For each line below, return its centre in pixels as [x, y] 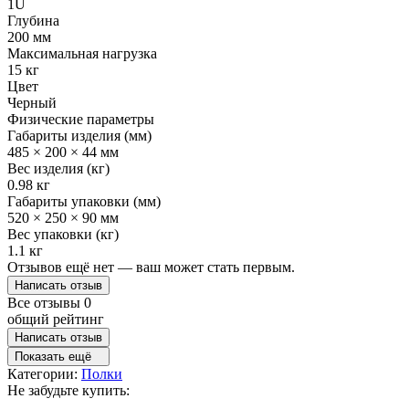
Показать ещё [53, 356]
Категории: [44, 373]
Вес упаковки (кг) [63, 234]
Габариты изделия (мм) [79, 135]
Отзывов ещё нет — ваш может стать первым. [151, 267]
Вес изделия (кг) [58, 168]
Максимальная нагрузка [82, 53]
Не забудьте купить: [68, 390]
